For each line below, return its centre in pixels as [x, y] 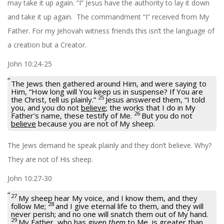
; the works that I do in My [151, 107]
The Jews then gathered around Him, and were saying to [109, 83]
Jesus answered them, [145, 99]
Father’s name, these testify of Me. [71, 115]
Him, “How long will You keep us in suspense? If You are [107, 91]
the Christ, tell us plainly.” [53, 99]
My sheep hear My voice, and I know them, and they [108, 198]
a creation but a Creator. [47, 44]
